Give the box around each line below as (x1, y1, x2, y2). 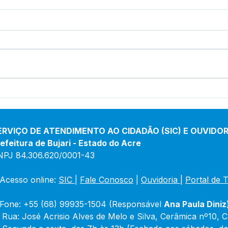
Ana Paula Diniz (164, 198, 226, 209)
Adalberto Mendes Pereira (42, 109, 158, 121)
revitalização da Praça (42, 99, 139, 110)
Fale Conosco (80, 174, 133, 185)
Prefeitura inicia (42, 88, 112, 99)
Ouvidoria (141, 174, 178, 185)
